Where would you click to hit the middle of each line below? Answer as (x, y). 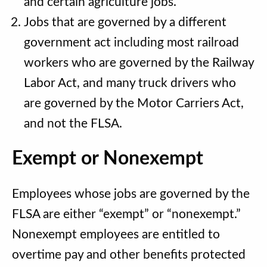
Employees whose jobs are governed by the (131, 194)
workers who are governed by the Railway (139, 63)
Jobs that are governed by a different (125, 22)
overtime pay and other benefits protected (129, 255)
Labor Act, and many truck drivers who (130, 83)
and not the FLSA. (74, 123)
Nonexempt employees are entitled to (116, 235)
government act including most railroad (131, 42)
